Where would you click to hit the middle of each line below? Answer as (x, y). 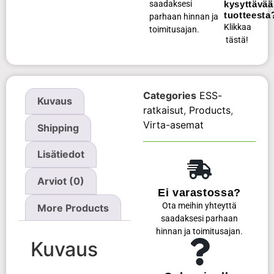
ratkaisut (163, 110)
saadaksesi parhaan (199, 218)
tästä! (237, 40)
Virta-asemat (173, 124)
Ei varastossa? (199, 192)
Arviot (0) (61, 181)
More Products (73, 208)
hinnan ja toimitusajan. (199, 231)
